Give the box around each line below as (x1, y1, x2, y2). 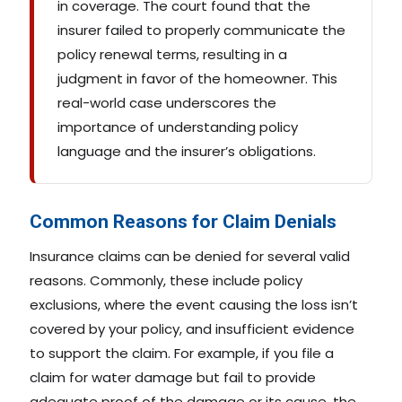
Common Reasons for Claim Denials (30, 210, 336, 232)
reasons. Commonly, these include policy (30, 270, 302, 290)
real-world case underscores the (57, 92, 276, 112)
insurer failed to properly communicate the (57, 20, 345, 39)
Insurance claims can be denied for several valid (30, 246, 350, 266)
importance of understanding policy (57, 117, 298, 136)
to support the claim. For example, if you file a (30, 343, 334, 363)
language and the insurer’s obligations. (57, 141, 316, 161)
